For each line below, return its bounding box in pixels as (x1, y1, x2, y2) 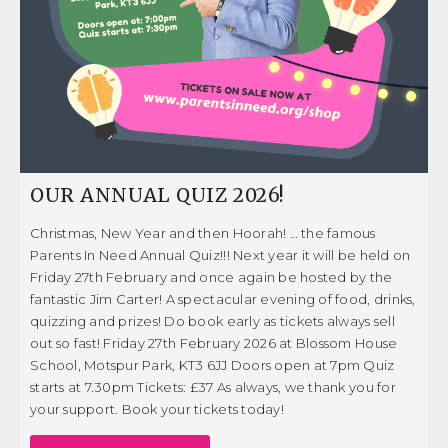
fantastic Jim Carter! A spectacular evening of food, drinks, (30, 291, 416, 308)
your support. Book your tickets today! (30, 401, 284, 418)
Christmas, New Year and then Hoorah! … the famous (30, 225, 376, 242)
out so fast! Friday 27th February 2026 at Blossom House (30, 335, 398, 352)
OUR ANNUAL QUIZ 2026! (30, 183, 285, 208)
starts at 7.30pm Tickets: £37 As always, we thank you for (30, 379, 396, 396)
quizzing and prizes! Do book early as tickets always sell (30, 313, 395, 330)
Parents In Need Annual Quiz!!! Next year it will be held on (30, 247, 411, 264)
